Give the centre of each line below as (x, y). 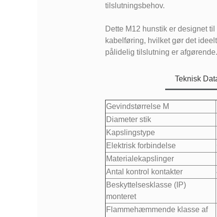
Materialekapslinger (140, 159)
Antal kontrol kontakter (144, 172)
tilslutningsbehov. (135, 6)
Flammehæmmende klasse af (157, 210)
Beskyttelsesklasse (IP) (146, 185)
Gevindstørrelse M (137, 107)
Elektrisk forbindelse (141, 146)
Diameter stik (128, 120)
